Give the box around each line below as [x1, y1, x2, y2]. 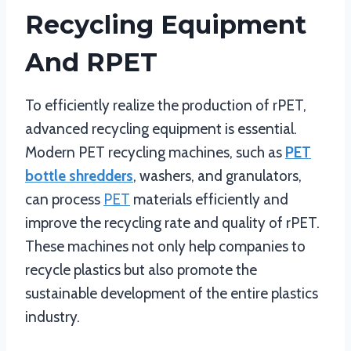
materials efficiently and [130, 190, 288, 208]
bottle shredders [25, 167, 133, 185]
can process [25, 190, 103, 208]
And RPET [25, 47, 157, 78]
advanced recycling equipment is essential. [25, 120, 297, 138]
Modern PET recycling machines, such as [25, 143, 285, 161]
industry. [25, 308, 80, 326]
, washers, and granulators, [133, 167, 302, 185]
